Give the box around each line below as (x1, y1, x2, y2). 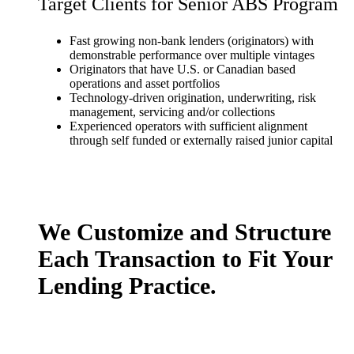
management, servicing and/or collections (70, 104, 275, 119)
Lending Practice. (38, 272, 217, 299)
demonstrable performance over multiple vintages (70, 47, 314, 62)
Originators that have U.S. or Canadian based (70, 62, 296, 76)
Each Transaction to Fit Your (38, 245, 332, 272)
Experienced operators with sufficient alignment (70, 119, 307, 133)
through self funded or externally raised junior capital (70, 133, 333, 147)
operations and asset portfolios (70, 76, 220, 90)
